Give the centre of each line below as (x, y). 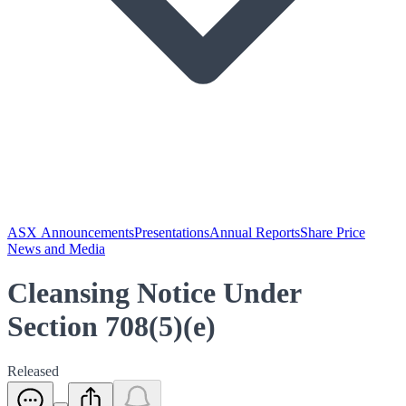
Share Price (333, 232)
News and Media (56, 249)
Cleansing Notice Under (155, 293)
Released (33, 371)
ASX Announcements (71, 232)
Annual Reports (255, 232)
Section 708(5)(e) (111, 327)
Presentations (172, 232)
